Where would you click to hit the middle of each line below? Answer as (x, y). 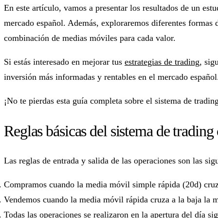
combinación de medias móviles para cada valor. (90, 38)
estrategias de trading (162, 62)
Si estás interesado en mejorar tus (64, 62)
